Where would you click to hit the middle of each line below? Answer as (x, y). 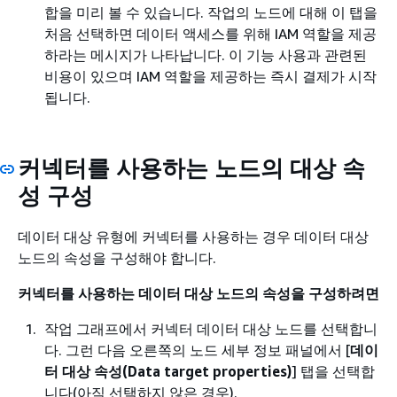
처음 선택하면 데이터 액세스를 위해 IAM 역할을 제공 (210, 33)
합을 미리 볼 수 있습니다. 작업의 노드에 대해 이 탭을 (211, 12)
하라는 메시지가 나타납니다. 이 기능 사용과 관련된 (206, 54)
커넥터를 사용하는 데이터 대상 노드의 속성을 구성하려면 (198, 294)
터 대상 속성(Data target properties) (168, 372)
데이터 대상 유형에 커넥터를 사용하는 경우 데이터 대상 (193, 237)
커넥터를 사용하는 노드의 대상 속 (191, 167)
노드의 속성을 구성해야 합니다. (117, 258)
